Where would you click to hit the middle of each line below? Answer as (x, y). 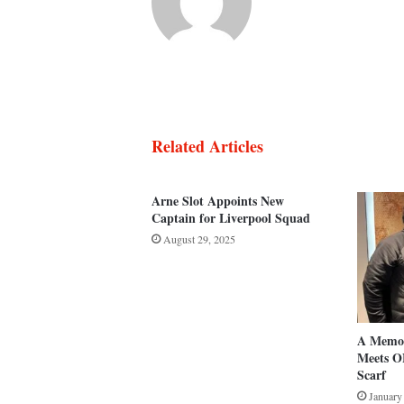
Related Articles (207, 147)
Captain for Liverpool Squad (231, 218)
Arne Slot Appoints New (218, 201)
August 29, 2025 (199, 239)
